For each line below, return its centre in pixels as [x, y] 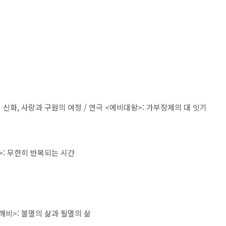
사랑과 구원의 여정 [52, 107]
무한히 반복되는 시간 [41, 153]
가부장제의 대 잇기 [177, 107]
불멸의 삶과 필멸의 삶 [56, 213]
